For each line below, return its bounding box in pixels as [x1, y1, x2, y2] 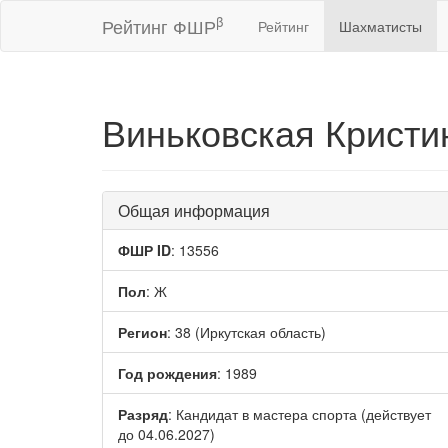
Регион [118, 322, 167, 342]
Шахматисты [339, 16, 422, 36]
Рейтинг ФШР [102, 13, 216, 39]
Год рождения [118, 363, 217, 383]
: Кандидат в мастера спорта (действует [168, 404, 431, 424]
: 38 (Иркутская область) [167, 322, 326, 342]
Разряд [118, 404, 168, 424]
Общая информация [118, 199, 270, 222]
